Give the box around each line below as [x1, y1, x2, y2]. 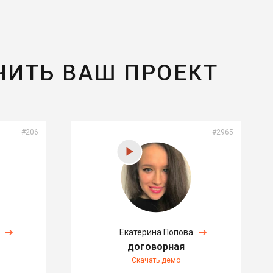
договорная [127, 240, 185, 252]
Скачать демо [132, 255, 180, 264]
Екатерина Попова [119, 227, 193, 237]
